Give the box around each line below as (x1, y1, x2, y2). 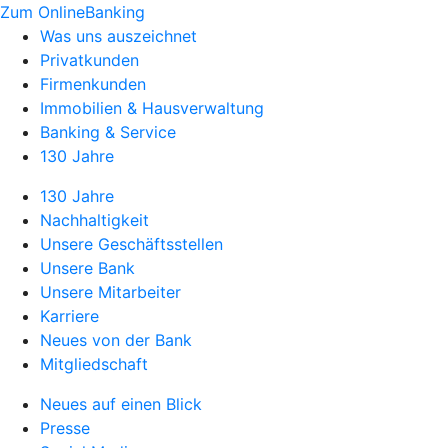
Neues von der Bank (40, 330, 192, 350)
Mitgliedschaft (40, 354, 148, 374)
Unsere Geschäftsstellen (40, 234, 223, 254)
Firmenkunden (40, 74, 146, 94)
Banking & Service (40, 122, 176, 142)
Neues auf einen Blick (40, 394, 202, 414)
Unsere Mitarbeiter (40, 282, 181, 302)
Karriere (40, 306, 99, 326)
